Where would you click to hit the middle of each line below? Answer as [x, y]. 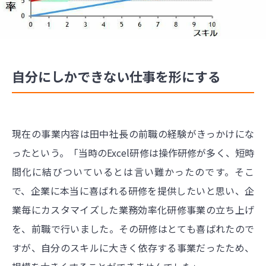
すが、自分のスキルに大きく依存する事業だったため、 [133, 247]
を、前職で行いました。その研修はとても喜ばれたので [133, 228]
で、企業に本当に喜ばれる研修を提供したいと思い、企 [133, 190]
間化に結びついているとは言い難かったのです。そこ [133, 171]
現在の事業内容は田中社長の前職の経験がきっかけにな [133, 133]
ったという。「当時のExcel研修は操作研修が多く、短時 [133, 152]
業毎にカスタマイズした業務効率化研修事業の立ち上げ [133, 209]
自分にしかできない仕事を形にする [116, 76]
